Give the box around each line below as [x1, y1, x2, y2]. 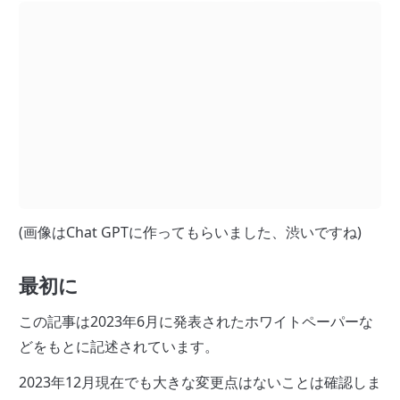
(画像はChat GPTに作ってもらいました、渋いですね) [19, 221, 362, 242]
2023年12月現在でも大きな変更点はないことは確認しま [19, 371, 381, 392]
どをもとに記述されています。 [19, 336, 219, 356]
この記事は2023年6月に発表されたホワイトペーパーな [19, 311, 373, 331]
